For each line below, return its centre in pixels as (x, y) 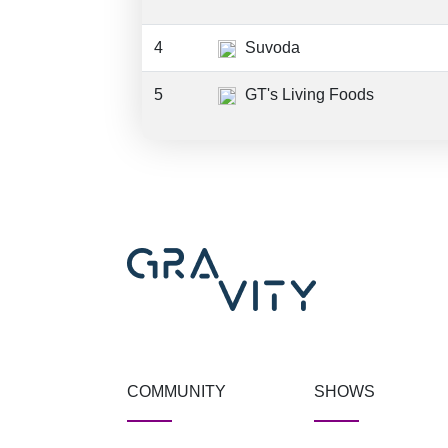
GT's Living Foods (307, 94)
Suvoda (270, 47)
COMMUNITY (176, 391)
